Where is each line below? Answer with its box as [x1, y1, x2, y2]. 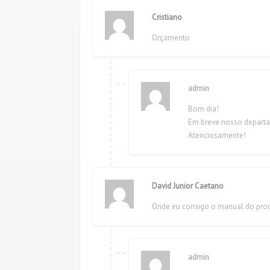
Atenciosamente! [188, 130, 246, 140]
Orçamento [152, 33, 190, 43]
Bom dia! [188, 104, 219, 114]
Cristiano [152, 12, 182, 22]
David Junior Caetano [152, 181, 224, 191]
